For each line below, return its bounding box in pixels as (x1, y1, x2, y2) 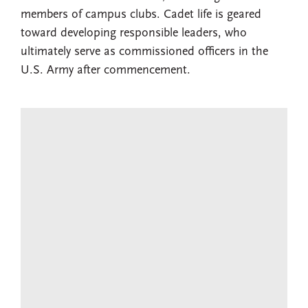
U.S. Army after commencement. (21, 64, 190, 78)
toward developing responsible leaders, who (21, 27, 247, 41)
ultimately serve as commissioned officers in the (21, 45, 268, 59)
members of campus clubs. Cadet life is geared (21, 8, 261, 22)
